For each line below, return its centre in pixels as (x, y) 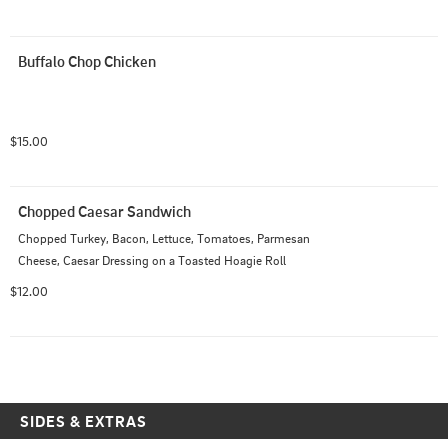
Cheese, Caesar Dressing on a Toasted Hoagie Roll (152, 260)
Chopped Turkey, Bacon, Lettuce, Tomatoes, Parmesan (164, 238)
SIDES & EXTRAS (83, 421)
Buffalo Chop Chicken (87, 61)
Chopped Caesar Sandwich (104, 211)
